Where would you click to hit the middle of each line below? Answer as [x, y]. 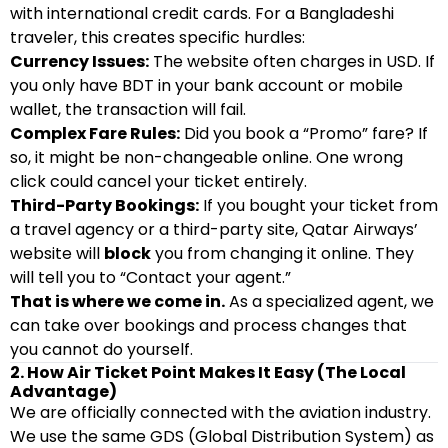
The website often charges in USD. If [292, 61]
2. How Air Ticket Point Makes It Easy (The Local [208, 372]
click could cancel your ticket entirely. [158, 181]
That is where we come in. [117, 301]
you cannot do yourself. [101, 349]
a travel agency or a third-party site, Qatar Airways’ [214, 229]
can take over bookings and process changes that [208, 325]
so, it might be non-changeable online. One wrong [206, 157]
